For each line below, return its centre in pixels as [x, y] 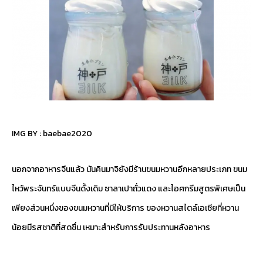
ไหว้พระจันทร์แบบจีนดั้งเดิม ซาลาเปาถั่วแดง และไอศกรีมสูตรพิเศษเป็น [129, 189]
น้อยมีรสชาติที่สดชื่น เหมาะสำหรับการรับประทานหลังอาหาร [111, 228]
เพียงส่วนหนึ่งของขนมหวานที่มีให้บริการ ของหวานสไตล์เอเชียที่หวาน [125, 208]
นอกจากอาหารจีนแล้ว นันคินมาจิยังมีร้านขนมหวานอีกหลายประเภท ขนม [129, 170]
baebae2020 [68, 134]
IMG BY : [27, 134]
